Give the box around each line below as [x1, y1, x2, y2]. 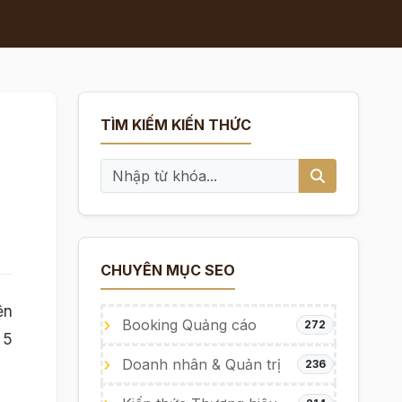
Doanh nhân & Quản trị [117, 355, 281, 373]
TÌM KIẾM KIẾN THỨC [100, 116, 251, 134]
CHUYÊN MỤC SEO [100, 261, 235, 279]
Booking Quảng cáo [117, 316, 257, 334]
